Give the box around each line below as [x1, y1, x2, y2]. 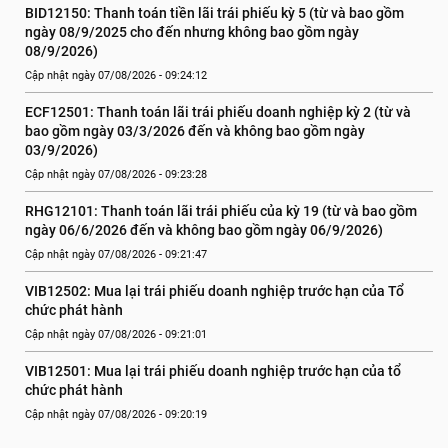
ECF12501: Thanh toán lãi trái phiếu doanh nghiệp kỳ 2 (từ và [25, 104, 411, 120]
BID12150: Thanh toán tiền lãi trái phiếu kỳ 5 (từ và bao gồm [25, 5, 404, 21]
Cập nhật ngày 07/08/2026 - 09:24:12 [25, 69, 207, 82]
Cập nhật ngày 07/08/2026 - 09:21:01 [25, 328, 207, 341]
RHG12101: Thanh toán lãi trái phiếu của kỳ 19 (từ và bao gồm [25, 203, 417, 219]
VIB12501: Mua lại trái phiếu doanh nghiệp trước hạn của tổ [25, 363, 401, 379]
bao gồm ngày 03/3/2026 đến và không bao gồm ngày [25, 123, 365, 139]
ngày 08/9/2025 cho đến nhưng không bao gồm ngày [25, 24, 359, 40]
